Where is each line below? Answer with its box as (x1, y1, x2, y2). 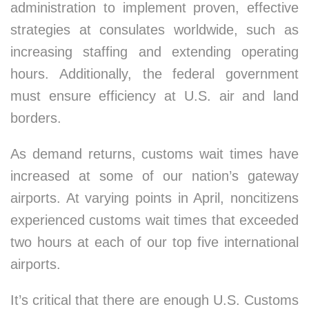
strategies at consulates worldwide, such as (10, 22, 299, 37)
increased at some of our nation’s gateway (10, 168, 299, 183)
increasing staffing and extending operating (10, 44, 299, 59)
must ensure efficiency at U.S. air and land (10, 88, 299, 103)
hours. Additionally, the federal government (10, 66, 299, 81)
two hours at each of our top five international (10, 235, 299, 250)
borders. (10, 110, 61, 126)
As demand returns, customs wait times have (10, 146, 299, 161)
